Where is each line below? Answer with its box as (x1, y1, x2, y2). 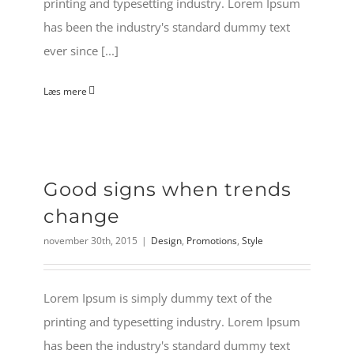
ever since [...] (43, 42, 119, 58)
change (43, 204, 120, 228)
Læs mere (43, 84, 87, 98)
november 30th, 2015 (43, 233, 137, 247)
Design (151, 233, 182, 247)
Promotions (186, 233, 237, 247)
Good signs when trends (43, 177, 292, 201)
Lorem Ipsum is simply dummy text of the (43, 289, 272, 306)
